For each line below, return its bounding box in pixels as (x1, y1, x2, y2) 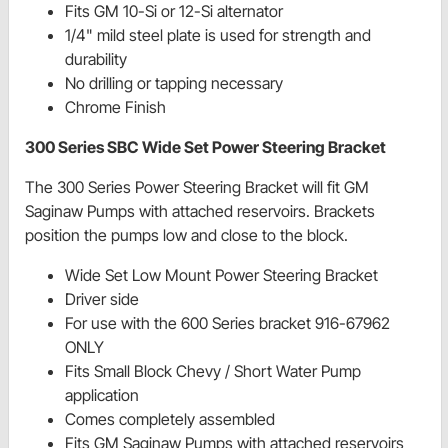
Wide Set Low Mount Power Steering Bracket (65, 265, 378, 286)
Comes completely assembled (65, 409, 275, 430)
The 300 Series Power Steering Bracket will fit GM (25, 177, 369, 198)
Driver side (65, 289, 139, 310)
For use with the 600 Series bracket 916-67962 (65, 313, 390, 334)
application (65, 385, 139, 406)
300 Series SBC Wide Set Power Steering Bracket (25, 137, 386, 158)
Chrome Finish (65, 97, 166, 118)
